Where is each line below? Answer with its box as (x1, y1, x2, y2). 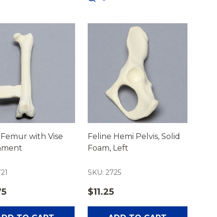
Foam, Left (87, 143, 128, 153)
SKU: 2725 (87, 168, 121, 177)
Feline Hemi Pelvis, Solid (87, 132, 180, 141)
